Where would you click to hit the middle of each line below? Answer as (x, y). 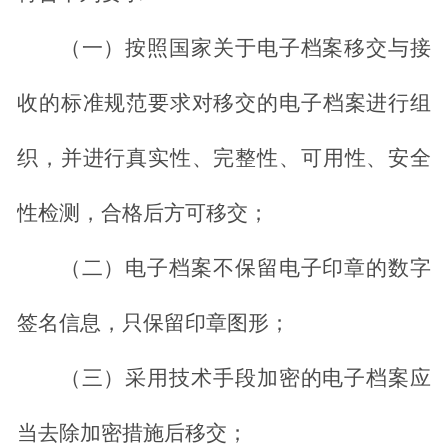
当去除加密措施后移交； (132, 433)
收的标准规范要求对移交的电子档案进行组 (224, 103)
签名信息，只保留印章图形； (153, 323)
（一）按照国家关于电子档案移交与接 (245, 48)
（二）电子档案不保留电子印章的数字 (245, 268)
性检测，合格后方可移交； (143, 213)
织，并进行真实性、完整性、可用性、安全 (224, 158)
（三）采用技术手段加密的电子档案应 (245, 378)
